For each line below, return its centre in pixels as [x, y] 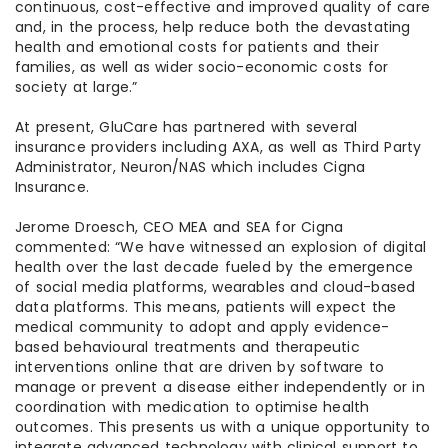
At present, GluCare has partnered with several [186, 127]
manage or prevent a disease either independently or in [220, 387]
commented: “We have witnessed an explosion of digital [221, 247]
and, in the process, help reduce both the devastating [213, 27]
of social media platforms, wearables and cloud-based [215, 287]
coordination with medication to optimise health [192, 407]
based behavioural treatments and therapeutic [187, 347]
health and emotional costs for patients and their [197, 47]
